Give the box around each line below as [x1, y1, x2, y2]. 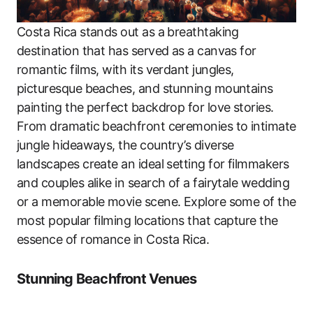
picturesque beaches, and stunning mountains [17, 81, 273, 96]
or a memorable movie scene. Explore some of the [17, 194, 296, 210]
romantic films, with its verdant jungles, [17, 62, 234, 78]
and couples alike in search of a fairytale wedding [17, 175, 289, 191]
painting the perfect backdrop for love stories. [17, 100, 274, 115]
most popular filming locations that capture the [17, 213, 278, 228]
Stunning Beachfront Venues [17, 270, 197, 288]
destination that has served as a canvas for [17, 43, 256, 59]
